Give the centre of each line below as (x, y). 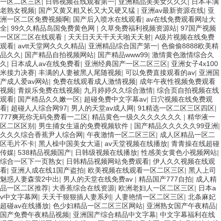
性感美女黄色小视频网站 (179, 152)
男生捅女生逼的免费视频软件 (84, 126)
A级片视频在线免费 (185, 37)
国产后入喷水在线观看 (108, 19)
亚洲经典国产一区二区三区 (126, 63)
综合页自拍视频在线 (188, 90)
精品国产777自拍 (165, 179)
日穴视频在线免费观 (182, 99)
